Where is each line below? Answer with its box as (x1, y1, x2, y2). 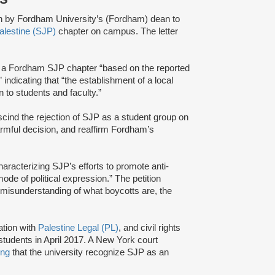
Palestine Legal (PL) (38, 222, 118, 233)
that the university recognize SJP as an (10, 247, 169, 257)
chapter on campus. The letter (56, 26, 178, 36)
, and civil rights (118, 222, 180, 233)
